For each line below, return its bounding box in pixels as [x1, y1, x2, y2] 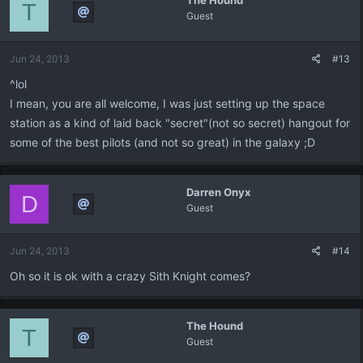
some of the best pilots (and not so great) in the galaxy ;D [10, 135, 315, 149]
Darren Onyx [186, 186, 250, 199]
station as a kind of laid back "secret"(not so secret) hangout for [10, 116, 350, 130]
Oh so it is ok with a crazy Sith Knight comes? [10, 269, 250, 283]
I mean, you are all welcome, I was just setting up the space [10, 96, 325, 110]
